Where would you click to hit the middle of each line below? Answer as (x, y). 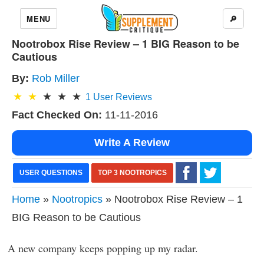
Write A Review (132, 143)
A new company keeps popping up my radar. (103, 248)
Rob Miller (56, 78)
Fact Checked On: (57, 115)
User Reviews (121, 97)
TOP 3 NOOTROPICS (132, 173)
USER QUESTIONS (51, 173)
